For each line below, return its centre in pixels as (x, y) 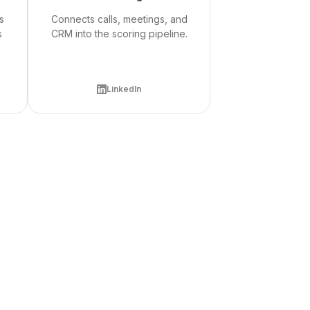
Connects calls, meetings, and (119, 19)
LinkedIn (124, 89)
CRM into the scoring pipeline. (119, 34)
